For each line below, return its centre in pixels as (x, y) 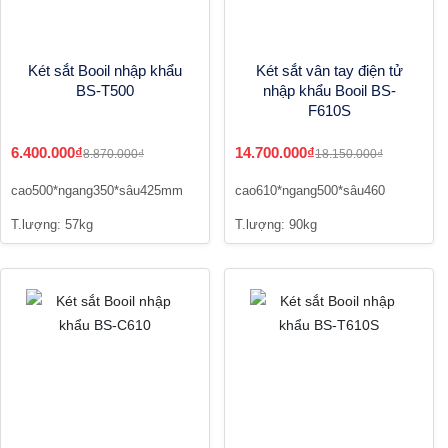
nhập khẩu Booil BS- (329, 91)
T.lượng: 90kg (276, 225)
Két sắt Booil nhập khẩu (105, 71)
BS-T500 (105, 91)
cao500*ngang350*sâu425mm (97, 191)
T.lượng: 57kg (52, 225)
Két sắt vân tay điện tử (329, 71)
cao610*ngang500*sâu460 (310, 191)
